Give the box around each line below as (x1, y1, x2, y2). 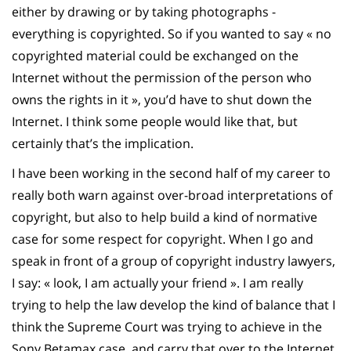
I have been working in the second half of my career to (12, 164, 331, 182)
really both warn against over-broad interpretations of (12, 186, 332, 204)
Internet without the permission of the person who (12, 68, 312, 86)
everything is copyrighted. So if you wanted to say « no (12, 24, 331, 42)
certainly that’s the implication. (12, 134, 194, 152)
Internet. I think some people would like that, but (12, 112, 298, 130)
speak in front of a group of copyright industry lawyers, (12, 251, 335, 270)
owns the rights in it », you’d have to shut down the (12, 90, 312, 108)
